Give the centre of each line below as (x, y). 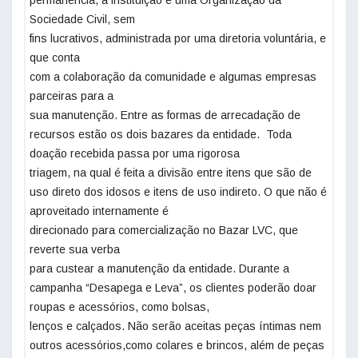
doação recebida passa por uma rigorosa (135, 154)
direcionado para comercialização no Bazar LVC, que (164, 231)
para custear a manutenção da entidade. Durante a (159, 269)
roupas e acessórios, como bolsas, (119, 307)
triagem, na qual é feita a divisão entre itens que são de (171, 173)
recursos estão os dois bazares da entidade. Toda (161, 135)
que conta (55, 58)
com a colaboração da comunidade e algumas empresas (173, 77)
